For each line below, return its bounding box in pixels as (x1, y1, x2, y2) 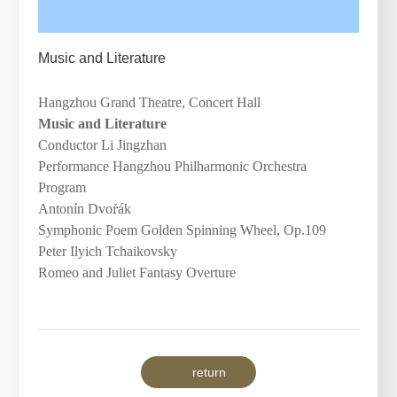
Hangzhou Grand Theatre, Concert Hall (37, 95, 261, 111)
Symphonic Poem (37, 222, 141, 238)
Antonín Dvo (37, 201, 113, 217)
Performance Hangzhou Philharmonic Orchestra (37, 159, 307, 175)
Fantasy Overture (135, 265, 236, 281)
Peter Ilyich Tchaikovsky (37, 244, 177, 260)
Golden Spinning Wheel (140, 222, 276, 238)
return (191, 365, 226, 380)
